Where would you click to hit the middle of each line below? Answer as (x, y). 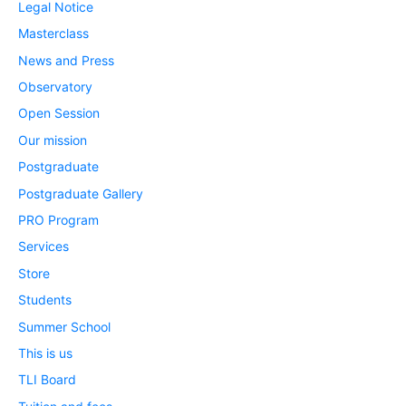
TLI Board (47, 380)
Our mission (53, 140)
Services (43, 246)
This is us (45, 353)
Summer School (64, 326)
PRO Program (58, 220)
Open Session (59, 113)
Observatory (55, 87)
